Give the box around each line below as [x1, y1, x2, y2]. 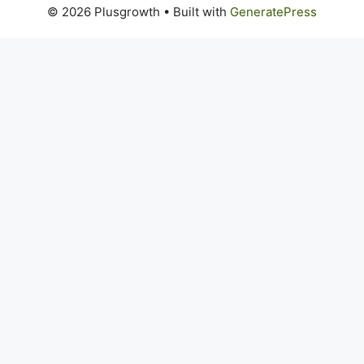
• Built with [160, 3, 230, 19]
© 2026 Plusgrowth [47, 3, 160, 19]
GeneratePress [230, 3, 317, 19]
